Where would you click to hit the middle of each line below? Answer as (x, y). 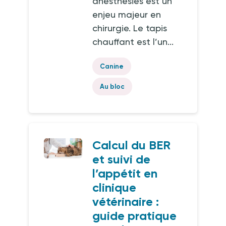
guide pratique (135, 216)
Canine (112, 66)
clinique (115, 187)
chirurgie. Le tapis (130, 28)
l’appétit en (125, 173)
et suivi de (122, 159)
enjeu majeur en (127, 14)
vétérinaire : (126, 202)
